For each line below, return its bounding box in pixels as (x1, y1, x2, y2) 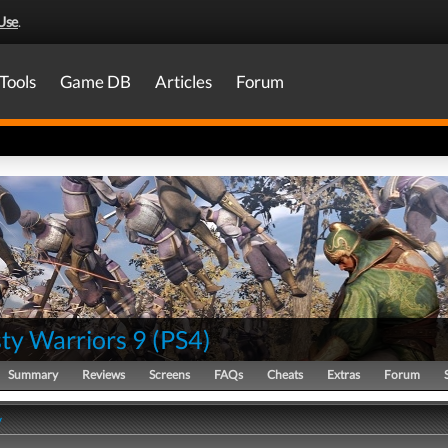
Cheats (267, 367, 303, 382)
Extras (327, 367, 360, 382)
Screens (149, 367, 190, 382)
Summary (8, 367, 58, 382)
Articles (155, 71, 212, 92)
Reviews (82, 367, 125, 382)
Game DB (60, 71, 131, 92)
